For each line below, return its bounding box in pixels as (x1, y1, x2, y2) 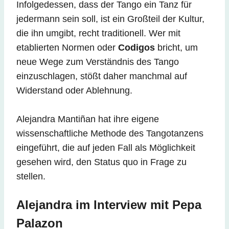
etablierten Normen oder (16, 42, 118, 53)
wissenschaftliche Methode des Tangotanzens (16, 128, 203, 139)
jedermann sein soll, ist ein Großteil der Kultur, (16, 14, 204, 25)
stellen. (16, 171, 48, 182)
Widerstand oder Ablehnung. (16, 85, 135, 96)
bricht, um (155, 42, 198, 53)
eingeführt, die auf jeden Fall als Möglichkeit (16, 143, 195, 153)
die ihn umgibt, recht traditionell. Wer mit (16, 28, 180, 39)
